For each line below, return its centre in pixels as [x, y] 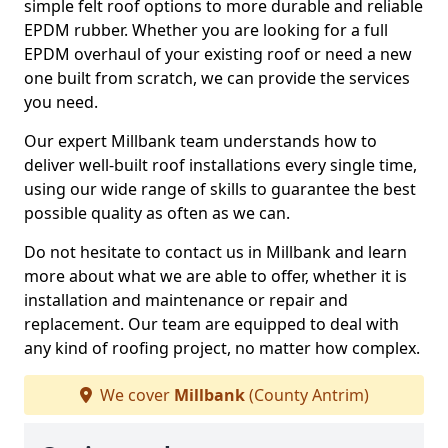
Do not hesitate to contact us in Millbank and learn [215, 252]
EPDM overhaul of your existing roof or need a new [218, 54]
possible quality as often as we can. [157, 213]
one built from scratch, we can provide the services [217, 78]
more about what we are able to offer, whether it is [215, 276]
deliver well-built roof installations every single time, [220, 165]
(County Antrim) [306, 395]
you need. [61, 102]
